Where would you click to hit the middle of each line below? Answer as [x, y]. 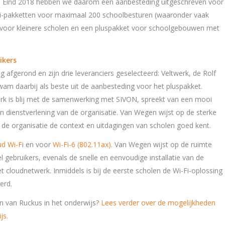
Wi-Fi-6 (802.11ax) [82, 144]
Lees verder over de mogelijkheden [158, 202]
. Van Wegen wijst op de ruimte [161, 144]
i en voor [37, 144]
